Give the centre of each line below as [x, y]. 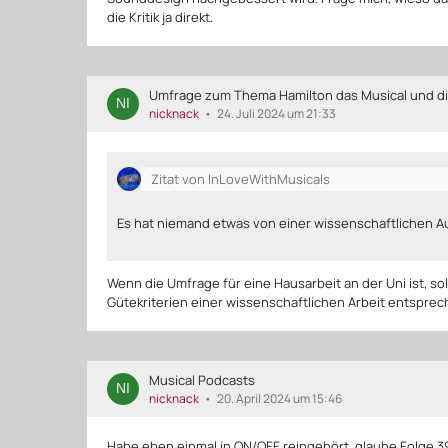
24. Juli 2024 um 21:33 [277, 113]
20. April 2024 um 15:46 [280, 398]
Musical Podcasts [202, 379]
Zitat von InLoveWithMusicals [241, 178]
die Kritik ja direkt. [160, 16]
